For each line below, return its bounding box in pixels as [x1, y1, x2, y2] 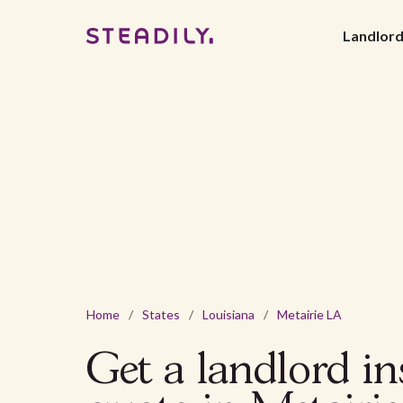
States [142, 307, 180, 323]
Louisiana [202, 307, 255, 323]
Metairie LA [277, 307, 342, 323]
